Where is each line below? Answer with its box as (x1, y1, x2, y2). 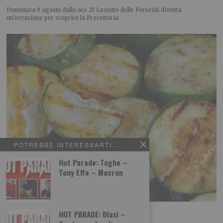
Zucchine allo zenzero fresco (6, 208, 103, 219)
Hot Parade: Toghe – (59, 156, 127, 168)
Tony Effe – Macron (59, 166, 123, 178)
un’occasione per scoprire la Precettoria (6, 14, 119, 21)
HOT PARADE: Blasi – (59, 208, 125, 220)
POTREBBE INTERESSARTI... (14, 140, 119, 149)
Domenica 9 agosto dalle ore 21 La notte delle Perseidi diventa (6, 6, 182, 13)
